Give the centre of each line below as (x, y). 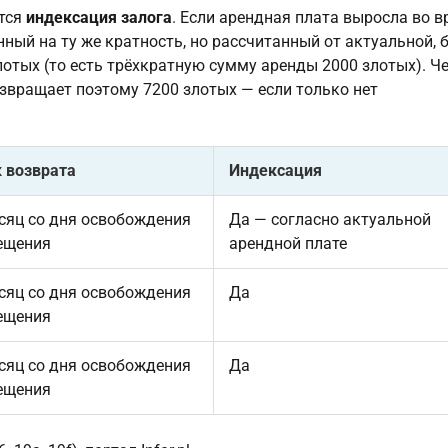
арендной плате (288, 243)
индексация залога (99, 17)
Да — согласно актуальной (330, 219)
